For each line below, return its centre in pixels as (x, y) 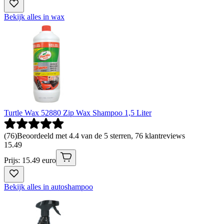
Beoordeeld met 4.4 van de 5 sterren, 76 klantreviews (101, 135)
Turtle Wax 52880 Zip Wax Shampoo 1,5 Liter (78, 112)
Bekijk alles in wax (34, 16)
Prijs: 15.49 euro (30, 160)
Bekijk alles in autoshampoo (48, 186)
